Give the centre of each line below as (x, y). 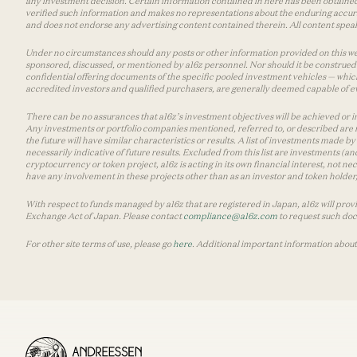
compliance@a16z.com (230, 216)
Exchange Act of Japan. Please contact (104, 216)
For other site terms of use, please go (99, 244)
